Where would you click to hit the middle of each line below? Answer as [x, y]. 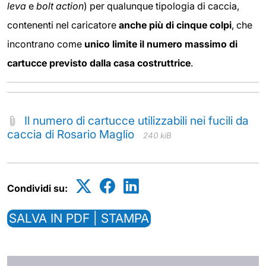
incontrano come [46, 44]
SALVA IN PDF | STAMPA [79, 218]
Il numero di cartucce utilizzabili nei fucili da [137, 121]
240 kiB [157, 136]
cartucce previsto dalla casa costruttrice [99, 63]
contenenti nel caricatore [63, 25]
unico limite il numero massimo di [161, 44]
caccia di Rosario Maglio [71, 134]
